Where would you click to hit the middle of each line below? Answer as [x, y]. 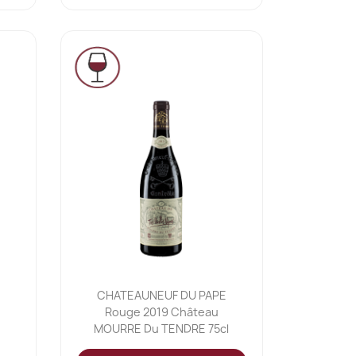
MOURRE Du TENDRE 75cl [162, 328]
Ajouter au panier [171, 283]
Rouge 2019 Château [161, 311]
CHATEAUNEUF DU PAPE [161, 295]
